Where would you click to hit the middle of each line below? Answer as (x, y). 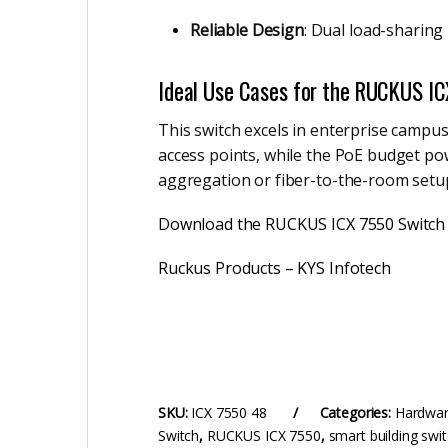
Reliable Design (247, 29)
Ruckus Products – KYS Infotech (274, 268)
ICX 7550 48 (229, 413)
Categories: (357, 413)
